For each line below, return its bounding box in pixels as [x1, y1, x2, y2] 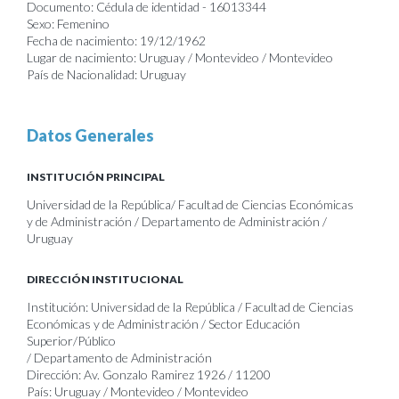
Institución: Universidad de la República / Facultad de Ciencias [27, 299, 354, 314]
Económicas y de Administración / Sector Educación [27, 316, 300, 331]
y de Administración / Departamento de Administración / [27, 214, 327, 229]
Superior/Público [27, 333, 116, 348]
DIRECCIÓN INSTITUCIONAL [27, 273, 183, 286]
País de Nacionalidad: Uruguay [27, 67, 186, 82]
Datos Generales [27, 126, 154, 145]
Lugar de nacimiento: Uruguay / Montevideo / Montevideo [27, 50, 333, 65]
